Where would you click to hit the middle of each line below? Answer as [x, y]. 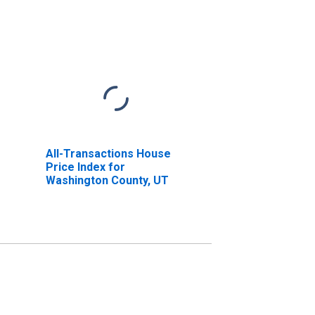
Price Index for [85, 167]
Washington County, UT [107, 180]
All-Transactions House [108, 153]
